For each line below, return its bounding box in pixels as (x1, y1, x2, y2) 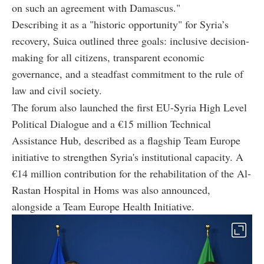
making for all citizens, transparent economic (12, 49, 204, 64)
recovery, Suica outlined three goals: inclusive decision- (12, 33, 249, 48)
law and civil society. (12, 82, 102, 97)
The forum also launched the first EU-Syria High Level (12, 100, 247, 114)
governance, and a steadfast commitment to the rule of (12, 66, 243, 81)
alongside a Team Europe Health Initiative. (12, 199, 194, 213)
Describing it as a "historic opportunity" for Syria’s (12, 16, 229, 31)
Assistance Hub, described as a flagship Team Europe (12, 133, 240, 147)
